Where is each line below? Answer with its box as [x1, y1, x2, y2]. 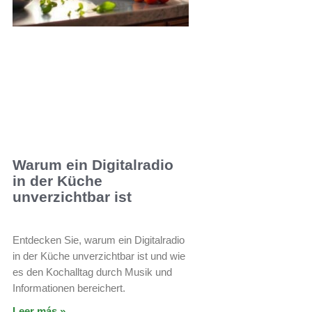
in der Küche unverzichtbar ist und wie [13, 249, 185, 262]
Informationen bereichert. [13, 281, 125, 294]
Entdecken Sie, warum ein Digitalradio [13, 233, 185, 246]
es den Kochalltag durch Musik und [13, 265, 172, 278]
